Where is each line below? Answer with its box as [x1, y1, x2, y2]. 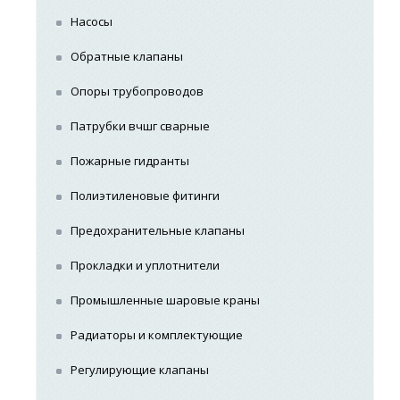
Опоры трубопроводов [71, 83, 204, 99]
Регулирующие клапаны [71, 362, 210, 378]
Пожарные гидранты [71, 153, 190, 169]
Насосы [71, 13, 113, 29]
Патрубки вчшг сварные [71, 118, 211, 134]
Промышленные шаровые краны [71, 292, 261, 308]
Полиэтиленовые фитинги [71, 187, 221, 204]
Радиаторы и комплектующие [71, 327, 244, 343]
